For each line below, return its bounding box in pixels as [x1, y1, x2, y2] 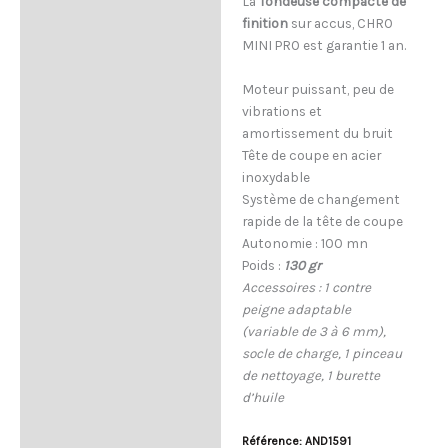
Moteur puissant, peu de [241, 80, 394, 97]
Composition [30, 36, 114, 53]
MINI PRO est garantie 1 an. [241, 36, 406, 53]
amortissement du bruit [241, 124, 393, 141]
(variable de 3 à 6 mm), [241, 322, 386, 339]
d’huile [241, 388, 284, 405]
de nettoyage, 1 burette [241, 366, 380, 383]
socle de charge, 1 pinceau [241, 344, 402, 361]
